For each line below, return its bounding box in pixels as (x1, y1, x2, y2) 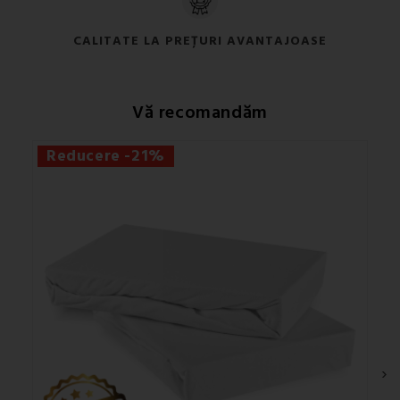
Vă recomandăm (132, 99, 268, 125)
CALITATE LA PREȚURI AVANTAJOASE (73, 31, 327, 50)
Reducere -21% (46, 145, 165, 167)
